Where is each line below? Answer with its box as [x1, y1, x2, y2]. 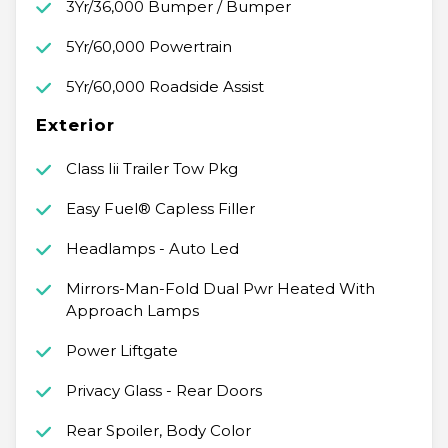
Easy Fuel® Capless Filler [65, 199, 255, 219]
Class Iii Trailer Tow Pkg [65, 159, 238, 179]
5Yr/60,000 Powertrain [65, 37, 232, 57]
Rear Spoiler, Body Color [65, 421, 251, 441]
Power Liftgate [65, 341, 178, 361]
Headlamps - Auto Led [65, 239, 239, 259]
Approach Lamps [65, 301, 199, 321]
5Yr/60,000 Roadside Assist [65, 77, 264, 97]
